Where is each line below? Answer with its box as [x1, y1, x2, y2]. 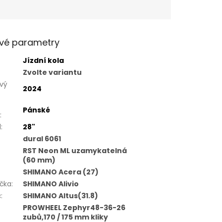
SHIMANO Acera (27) [22, 167, 99, 177]
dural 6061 [22, 134, 61, 144]
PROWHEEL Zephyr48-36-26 [22, 203, 125, 213]
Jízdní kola [22, 55, 64, 66]
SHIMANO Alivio [22, 179, 79, 189]
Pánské [22, 105, 50, 115]
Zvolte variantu [22, 67, 82, 78]
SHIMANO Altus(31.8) [22, 191, 98, 201]
